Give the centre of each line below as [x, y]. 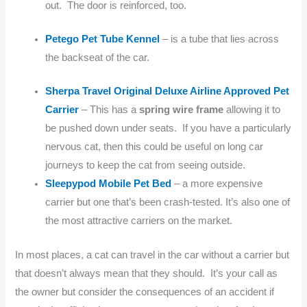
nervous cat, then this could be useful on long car [155, 146]
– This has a [109, 109]
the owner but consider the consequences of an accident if [145, 292]
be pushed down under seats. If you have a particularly [169, 128]
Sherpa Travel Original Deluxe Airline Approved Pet [168, 91]
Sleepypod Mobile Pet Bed [110, 183]
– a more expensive [219, 183]
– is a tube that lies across [220, 39]
